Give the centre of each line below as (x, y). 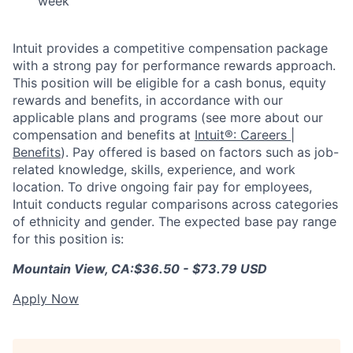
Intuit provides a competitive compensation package (170, 48)
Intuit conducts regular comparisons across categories (175, 204)
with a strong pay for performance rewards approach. (174, 65)
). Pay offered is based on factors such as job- (200, 152)
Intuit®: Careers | (245, 134)
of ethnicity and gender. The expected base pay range (175, 221)
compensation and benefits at (104, 134)
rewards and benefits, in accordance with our (148, 100)
